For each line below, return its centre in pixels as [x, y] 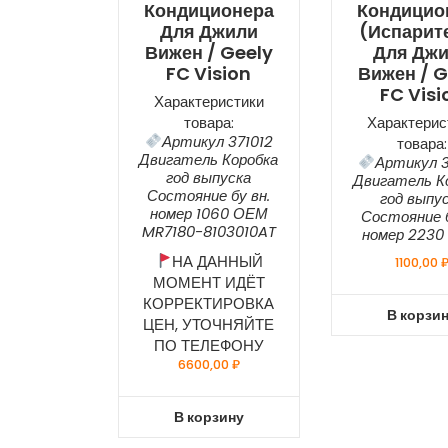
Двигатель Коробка [209, 159]
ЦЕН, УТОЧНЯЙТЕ [209, 324]
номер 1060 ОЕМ [208, 213]
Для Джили [208, 31]
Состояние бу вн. [209, 195]
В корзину [208, 416]
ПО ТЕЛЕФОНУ [208, 345]
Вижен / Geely [208, 52]
